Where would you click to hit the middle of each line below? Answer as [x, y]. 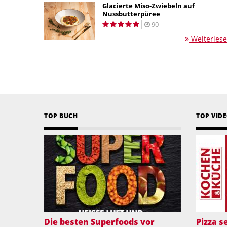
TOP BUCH [61, 116]
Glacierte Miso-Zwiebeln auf [148, 6]
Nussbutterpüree [131, 14]
